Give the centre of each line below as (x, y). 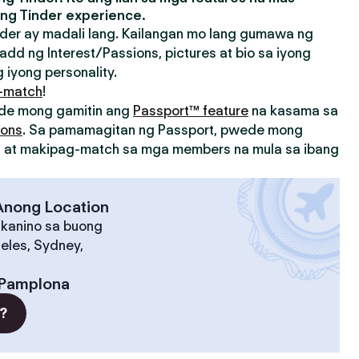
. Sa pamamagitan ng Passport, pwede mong (163, 130)
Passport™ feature (191, 111)
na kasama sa (293, 111)
